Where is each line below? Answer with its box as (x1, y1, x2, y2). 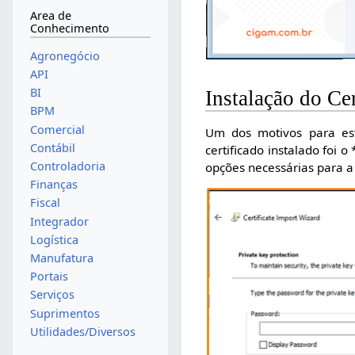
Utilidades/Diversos (29, 323, 136, 339)
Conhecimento (29, 21, 109, 36)
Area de (29, 8, 71, 24)
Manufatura (29, 250, 94, 266)
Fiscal (29, 195, 60, 211)
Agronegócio (29, 48, 100, 63)
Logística (29, 231, 78, 247)
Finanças (29, 177, 78, 193)
